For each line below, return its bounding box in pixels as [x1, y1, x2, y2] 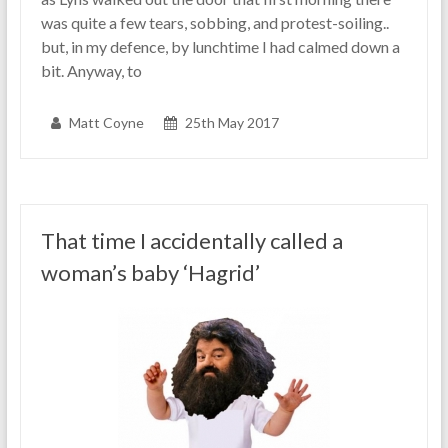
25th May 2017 [184, 114, 279, 132]
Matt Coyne [68, 114, 144, 132]
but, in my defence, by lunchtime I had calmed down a [40, 37, 400, 57]
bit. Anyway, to [40, 61, 142, 81]
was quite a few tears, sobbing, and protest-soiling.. [40, 13, 389, 33]
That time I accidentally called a [40, 227, 343, 255]
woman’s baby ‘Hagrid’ [40, 259, 260, 287]
